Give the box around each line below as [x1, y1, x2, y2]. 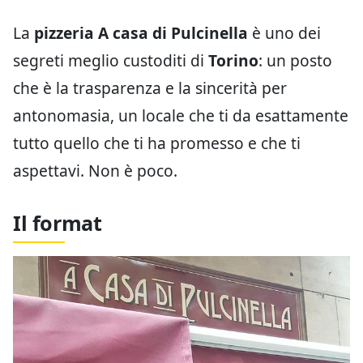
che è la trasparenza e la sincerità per [13, 76, 287, 99]
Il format [13, 208, 102, 237]
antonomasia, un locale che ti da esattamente [13, 104, 348, 126]
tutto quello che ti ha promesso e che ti [13, 131, 301, 154]
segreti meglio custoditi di [13, 49, 208, 71]
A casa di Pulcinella [98, 21, 248, 44]
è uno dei [248, 21, 321, 44]
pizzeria [34, 21, 94, 44]
